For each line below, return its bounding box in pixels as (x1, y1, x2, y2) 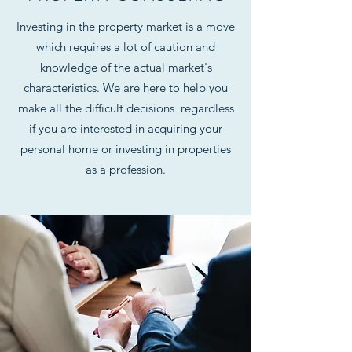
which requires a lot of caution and (36, 39, 215, 54)
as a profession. (86, 162, 166, 177)
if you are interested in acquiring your (29, 121, 222, 136)
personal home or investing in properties (20, 141, 231, 156)
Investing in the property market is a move (16, 19, 235, 34)
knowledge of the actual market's (39, 60, 212, 75)
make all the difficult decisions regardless (17, 101, 234, 115)
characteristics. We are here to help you (24, 80, 228, 95)
